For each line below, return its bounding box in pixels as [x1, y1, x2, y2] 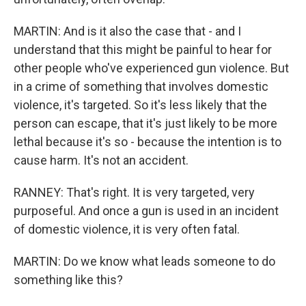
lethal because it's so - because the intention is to [14, 135, 281, 149]
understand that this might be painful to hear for [14, 42, 272, 57]
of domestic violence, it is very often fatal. [14, 222, 240, 236]
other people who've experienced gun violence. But [14, 61, 289, 75]
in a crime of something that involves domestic [14, 79, 268, 94]
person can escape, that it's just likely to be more [14, 116, 277, 130]
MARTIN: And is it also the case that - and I [14, 24, 241, 38]
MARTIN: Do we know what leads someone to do [14, 254, 275, 268]
